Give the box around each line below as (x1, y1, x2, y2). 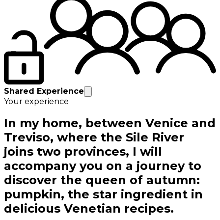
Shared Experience (4, 86, 84, 96)
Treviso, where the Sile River (4, 130, 184, 144)
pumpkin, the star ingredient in (4, 187, 203, 201)
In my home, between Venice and (4, 115, 216, 130)
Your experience (4, 96, 69, 106)
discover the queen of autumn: (4, 172, 200, 187)
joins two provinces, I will (4, 144, 162, 159)
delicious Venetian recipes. (4, 201, 174, 216)
